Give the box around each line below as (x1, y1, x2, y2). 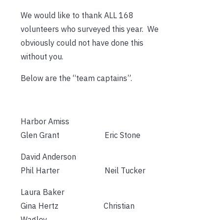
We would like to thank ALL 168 (21, 10, 134, 21)
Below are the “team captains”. (21, 73, 132, 83)
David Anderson (21, 152, 157, 162)
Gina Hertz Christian (21, 201, 135, 211)
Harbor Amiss (21, 116, 158, 127)
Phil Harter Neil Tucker (21, 165, 145, 176)
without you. (21, 52, 63, 62)
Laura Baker (21, 187, 159, 197)
